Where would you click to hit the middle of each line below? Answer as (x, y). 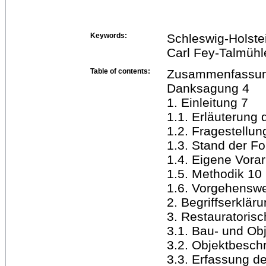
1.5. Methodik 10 (214, 173)
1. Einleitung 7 (208, 102)
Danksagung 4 (208, 88)
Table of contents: (120, 71)
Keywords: (109, 35)
